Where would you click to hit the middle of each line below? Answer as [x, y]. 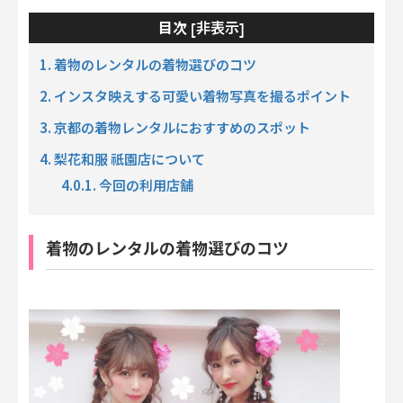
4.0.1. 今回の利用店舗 [127, 184]
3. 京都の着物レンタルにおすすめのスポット [175, 127]
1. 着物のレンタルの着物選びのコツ [148, 64]
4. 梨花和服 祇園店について [122, 158]
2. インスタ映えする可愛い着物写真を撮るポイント [195, 95]
